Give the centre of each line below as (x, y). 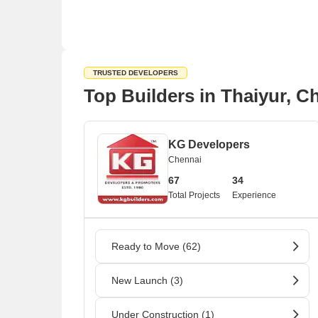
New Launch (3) (147, 280)
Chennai (185, 160)
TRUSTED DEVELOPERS (136, 73)
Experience (254, 195)
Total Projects (194, 195)
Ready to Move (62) (156, 246)
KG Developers (209, 144)
